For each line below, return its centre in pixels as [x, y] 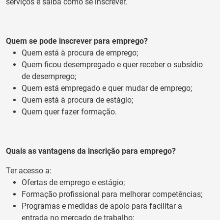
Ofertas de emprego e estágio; [73, 182]
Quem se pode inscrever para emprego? [77, 41]
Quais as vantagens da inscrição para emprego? [91, 151]
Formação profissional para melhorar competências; [112, 194]
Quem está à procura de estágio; [77, 100]
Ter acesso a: [29, 170]
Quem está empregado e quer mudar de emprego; [107, 88]
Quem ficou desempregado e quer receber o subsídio [112, 64]
